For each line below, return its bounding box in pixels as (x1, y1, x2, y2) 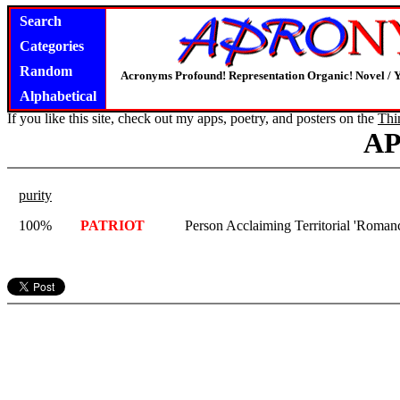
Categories (20, 38, 84, 54)
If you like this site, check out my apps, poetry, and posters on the (7, 111, 378, 126)
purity (19, 187, 52, 203)
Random (20, 63, 72, 79)
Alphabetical (20, 88, 96, 104)
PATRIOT (80, 218, 145, 233)
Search (20, 13, 62, 29)
